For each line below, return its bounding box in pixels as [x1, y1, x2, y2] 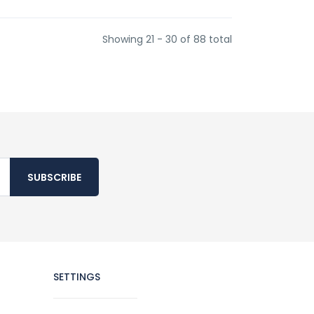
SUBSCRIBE [27, 170, 81, 184]
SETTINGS [53, 270, 100, 284]
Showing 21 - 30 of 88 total [102, 32, 232, 46]
